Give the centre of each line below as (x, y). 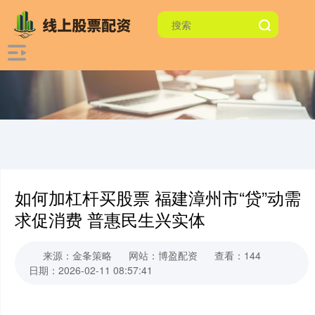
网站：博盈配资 (163, 255)
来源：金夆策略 (79, 255)
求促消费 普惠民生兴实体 (110, 219)
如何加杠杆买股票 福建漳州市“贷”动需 (158, 198)
